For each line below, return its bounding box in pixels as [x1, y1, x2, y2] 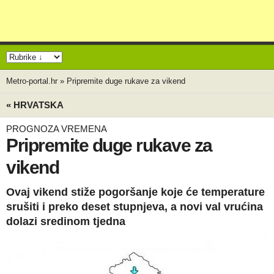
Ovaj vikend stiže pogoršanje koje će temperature [6, 186, 265, 198]
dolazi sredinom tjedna [6, 215, 125, 228]
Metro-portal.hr [6, 76, 57, 86]
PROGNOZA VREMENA [6, 124, 107, 134]
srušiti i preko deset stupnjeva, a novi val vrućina [6, 201, 263, 213]
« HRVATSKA [6, 100, 64, 110]
